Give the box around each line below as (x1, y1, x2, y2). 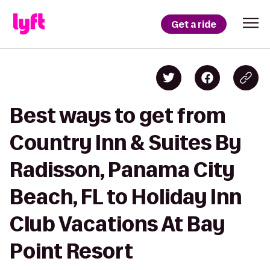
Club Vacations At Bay (10, 213, 225, 235)
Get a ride (171, 17, 216, 31)
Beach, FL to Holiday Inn (10, 186, 242, 208)
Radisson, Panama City (10, 159, 234, 181)
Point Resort (10, 240, 133, 262)
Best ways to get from (10, 104, 226, 127)
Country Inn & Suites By (10, 131, 241, 154)
